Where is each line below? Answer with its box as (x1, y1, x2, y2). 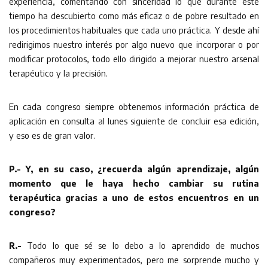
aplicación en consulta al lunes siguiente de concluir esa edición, (9, 115, 259, 126)
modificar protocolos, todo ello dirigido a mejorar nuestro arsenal (9, 53, 259, 64)
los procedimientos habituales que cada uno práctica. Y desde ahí (9, 24, 259, 35)
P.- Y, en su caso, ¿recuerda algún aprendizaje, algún (9, 163, 259, 174)
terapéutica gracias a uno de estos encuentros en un (9, 191, 259, 203)
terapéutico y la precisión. (9, 67, 108, 78)
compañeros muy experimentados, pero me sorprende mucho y (9, 254, 259, 265)
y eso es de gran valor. (9, 129, 95, 141)
